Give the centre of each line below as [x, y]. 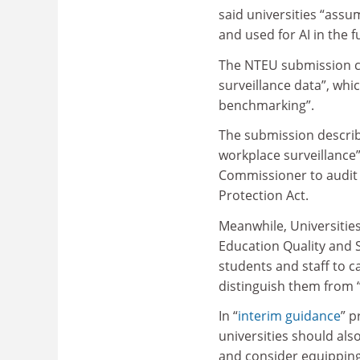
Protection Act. [264, 195]
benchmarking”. [266, 105]
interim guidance [289, 316]
